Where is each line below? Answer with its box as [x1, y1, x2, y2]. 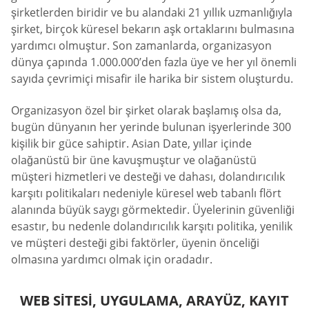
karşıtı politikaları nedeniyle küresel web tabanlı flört [11, 185, 281, 201]
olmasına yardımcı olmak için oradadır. [11, 251, 212, 267]
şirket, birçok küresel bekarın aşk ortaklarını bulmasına [11, 21, 295, 37]
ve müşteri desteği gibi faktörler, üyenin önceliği [11, 235, 259, 250]
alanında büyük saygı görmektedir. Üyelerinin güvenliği [11, 201, 295, 217]
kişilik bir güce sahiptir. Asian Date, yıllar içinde [11, 135, 252, 151]
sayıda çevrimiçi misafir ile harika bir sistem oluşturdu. [11, 71, 293, 87]
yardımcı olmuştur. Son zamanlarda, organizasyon [11, 38, 272, 54]
